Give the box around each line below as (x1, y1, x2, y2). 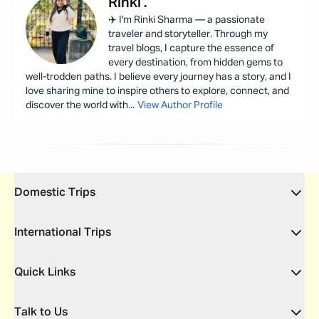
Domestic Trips (14, 187, 95, 199)
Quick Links (14, 267, 75, 278)
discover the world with (26, 100, 128, 110)
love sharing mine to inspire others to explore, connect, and (26, 86, 289, 96)
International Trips (14, 227, 111, 239)
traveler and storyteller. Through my (108, 29, 268, 39)
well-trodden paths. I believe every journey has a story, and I (26, 72, 291, 82)
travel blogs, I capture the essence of (108, 43, 274, 53)
